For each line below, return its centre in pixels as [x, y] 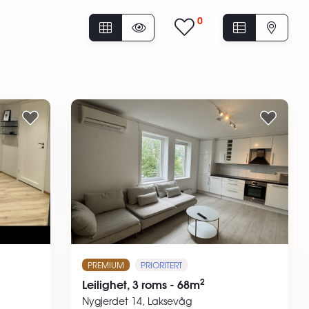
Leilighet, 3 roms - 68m [141, 283]
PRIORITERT [162, 265]
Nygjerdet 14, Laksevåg [137, 300]
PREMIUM [106, 265]
